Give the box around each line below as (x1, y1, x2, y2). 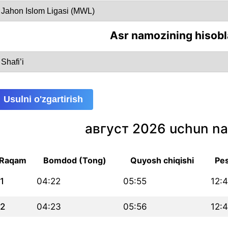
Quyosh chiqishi (130, 155, 194, 165)
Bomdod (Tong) (43, 155, 106, 165)
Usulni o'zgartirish (4, 94, 83, 104)
